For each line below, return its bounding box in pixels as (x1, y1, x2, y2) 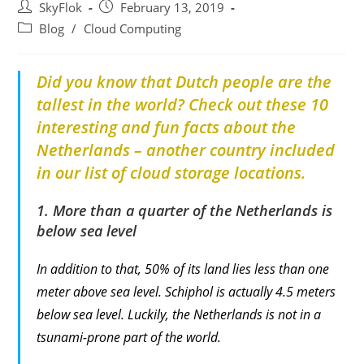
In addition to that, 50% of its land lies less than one (37, 259, 330, 278)
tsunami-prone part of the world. (37, 327, 222, 346)
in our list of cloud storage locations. (37, 161, 310, 184)
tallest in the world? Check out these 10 (37, 93, 329, 115)
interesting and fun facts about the (37, 115, 297, 138)
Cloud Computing (84, 20, 182, 37)
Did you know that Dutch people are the (37, 70, 332, 93)
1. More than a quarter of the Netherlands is (37, 200, 333, 220)
